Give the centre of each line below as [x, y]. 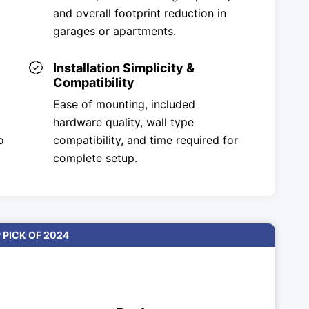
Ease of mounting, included [124, 104]
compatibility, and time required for [145, 140]
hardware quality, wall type [123, 122]
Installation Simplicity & [123, 68]
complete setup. [95, 158]
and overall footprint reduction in [139, 13]
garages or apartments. [114, 31]
